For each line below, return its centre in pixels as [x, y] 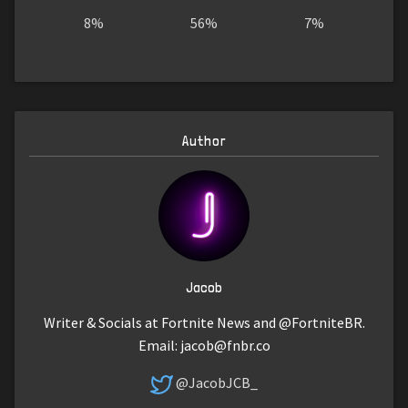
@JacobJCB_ [217, 383]
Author [204, 141]
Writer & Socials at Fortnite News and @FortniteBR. [204, 323]
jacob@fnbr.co [225, 346]
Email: [159, 346]
